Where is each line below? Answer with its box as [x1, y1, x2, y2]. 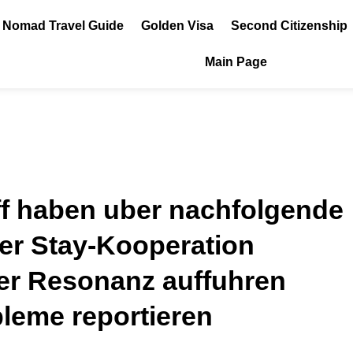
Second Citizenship [230, 19, 347, 32]
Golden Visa [140, 19, 214, 32]
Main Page [204, 55, 267, 69]
